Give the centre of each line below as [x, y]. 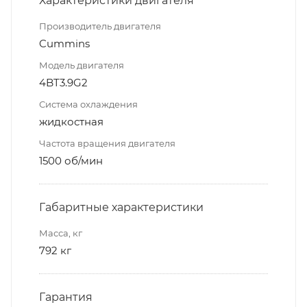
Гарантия [66, 297]
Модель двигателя [82, 65]
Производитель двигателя [100, 26]
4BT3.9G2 [63, 82]
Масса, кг [61, 233]
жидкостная [71, 121]
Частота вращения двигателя [107, 143]
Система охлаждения [88, 104]
